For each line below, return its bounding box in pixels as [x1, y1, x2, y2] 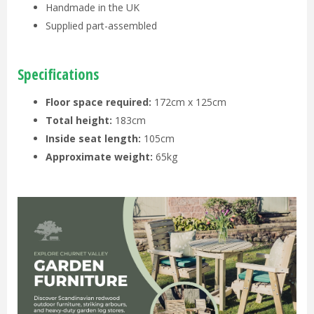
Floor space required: [46, 95, 154, 109]
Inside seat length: [46, 132, 141, 146]
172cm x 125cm [154, 95, 226, 109]
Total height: [46, 114, 112, 128]
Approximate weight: [46, 150, 153, 164]
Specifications [18, 64, 99, 85]
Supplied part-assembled [46, 19, 157, 33]
